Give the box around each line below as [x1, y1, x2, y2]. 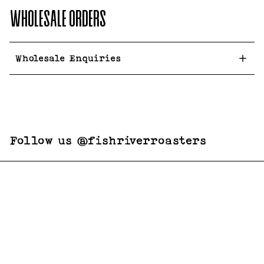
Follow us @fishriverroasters [9, 134, 206, 147]
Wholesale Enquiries [15, 53, 121, 64]
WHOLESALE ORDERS [9, 9, 105, 32]
